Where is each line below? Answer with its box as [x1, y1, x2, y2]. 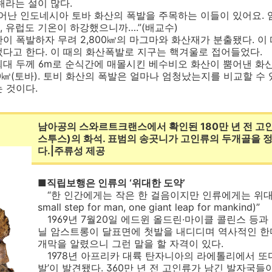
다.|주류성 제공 [38, 144, 105, 157]
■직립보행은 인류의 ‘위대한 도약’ [38, 177, 185, 189]
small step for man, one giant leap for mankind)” [38, 201, 260, 213]
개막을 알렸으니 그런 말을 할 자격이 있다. [38, 237, 223, 250]
